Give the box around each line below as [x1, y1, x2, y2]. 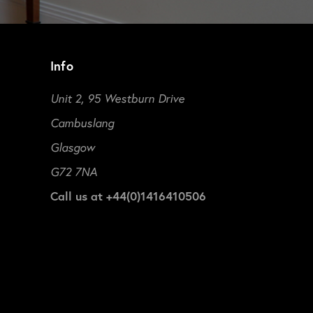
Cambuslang [50, 114, 114, 131]
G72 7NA [50, 163, 97, 180]
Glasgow [50, 138, 95, 155]
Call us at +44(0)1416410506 [50, 187, 206, 204]
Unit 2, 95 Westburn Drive [50, 89, 184, 106]
